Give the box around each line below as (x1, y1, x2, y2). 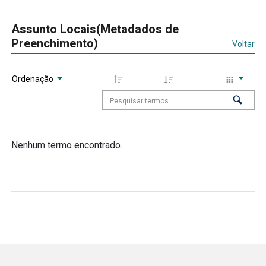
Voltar (232, 39, 255, 49)
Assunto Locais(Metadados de (11, 21, 179, 36)
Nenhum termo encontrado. (11, 139, 122, 151)
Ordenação (11, 74, 55, 84)
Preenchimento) (11, 36, 98, 50)
